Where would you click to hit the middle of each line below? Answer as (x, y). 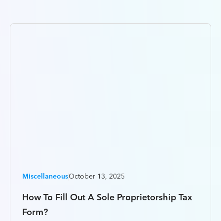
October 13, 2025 (97, 177)
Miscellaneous (45, 177)
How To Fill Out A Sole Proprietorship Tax (107, 198)
